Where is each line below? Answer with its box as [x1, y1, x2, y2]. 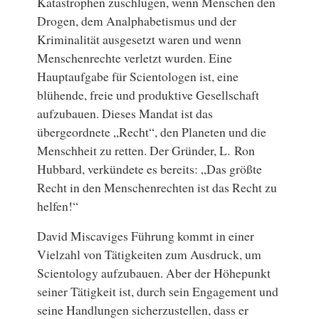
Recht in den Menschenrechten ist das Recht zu [37, 179, 278, 197]
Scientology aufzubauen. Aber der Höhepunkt [37, 264, 271, 282]
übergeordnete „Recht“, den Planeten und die [37, 123, 267, 141]
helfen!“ [37, 197, 79, 215]
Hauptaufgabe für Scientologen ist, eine [37, 68, 239, 85]
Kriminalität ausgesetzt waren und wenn [37, 31, 242, 48]
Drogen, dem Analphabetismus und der [37, 12, 237, 30]
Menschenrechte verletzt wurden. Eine [37, 49, 233, 67]
